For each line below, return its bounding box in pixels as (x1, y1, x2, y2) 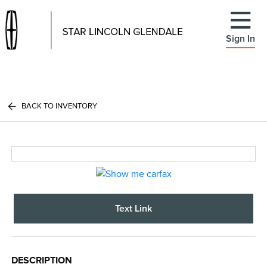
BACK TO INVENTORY (21, 101, 98, 110)
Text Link (115, 203, 152, 213)
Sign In (226, 33, 255, 44)
